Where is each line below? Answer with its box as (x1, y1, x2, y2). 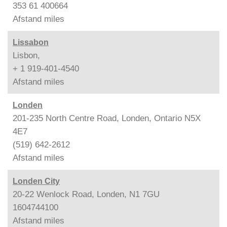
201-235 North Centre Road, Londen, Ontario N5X (13, 113, 201, 123)
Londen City (13, 176, 60, 185)
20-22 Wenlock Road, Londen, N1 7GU (13, 189, 160, 199)
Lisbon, (13, 50, 40, 60)
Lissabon (13, 37, 49, 47)
